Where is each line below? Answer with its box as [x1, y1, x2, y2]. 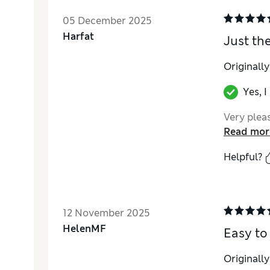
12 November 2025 [63, 207, 150, 220]
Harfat [63, 30, 94, 43]
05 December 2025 [63, 14, 152, 28]
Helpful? [223, 151, 262, 164]
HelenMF [63, 222, 106, 236]
